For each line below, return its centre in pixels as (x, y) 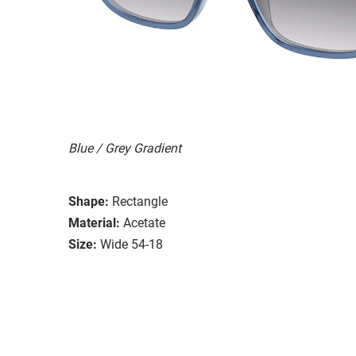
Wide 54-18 (132, 244)
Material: (94, 222)
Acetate (144, 222)
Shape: (89, 201)
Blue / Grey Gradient (125, 148)
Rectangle (140, 201)
